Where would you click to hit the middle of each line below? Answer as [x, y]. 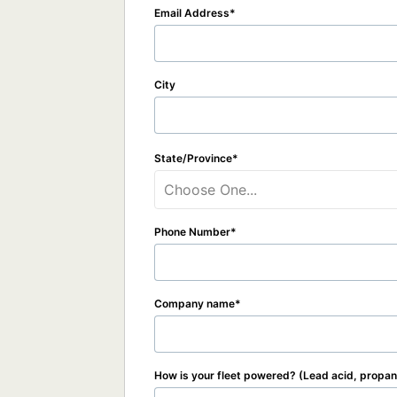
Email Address [192, 13]
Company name [195, 304]
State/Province [193, 158]
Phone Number [192, 232]
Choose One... [210, 190]
